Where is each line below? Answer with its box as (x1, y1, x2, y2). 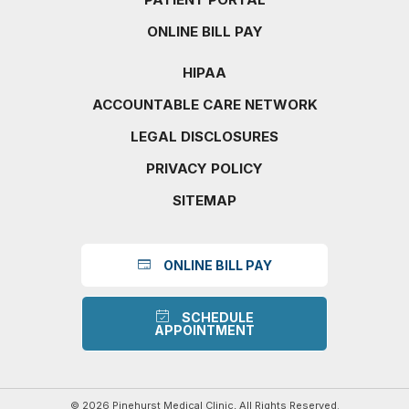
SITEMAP (173, 192, 236, 209)
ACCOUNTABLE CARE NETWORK (91, 96, 318, 113)
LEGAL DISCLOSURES (131, 128, 278, 145)
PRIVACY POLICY (146, 160, 263, 177)
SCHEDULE (181, 309, 254, 325)
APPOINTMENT (154, 322, 255, 338)
